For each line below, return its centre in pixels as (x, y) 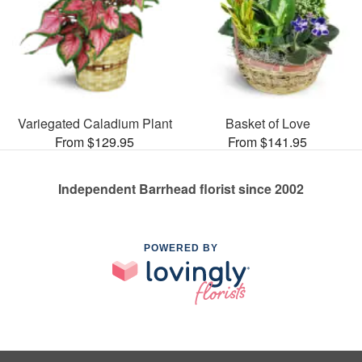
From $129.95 (95, 141)
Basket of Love (267, 123)
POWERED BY (181, 248)
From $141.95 (267, 141)
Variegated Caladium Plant (95, 123)
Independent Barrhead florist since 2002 (181, 188)
